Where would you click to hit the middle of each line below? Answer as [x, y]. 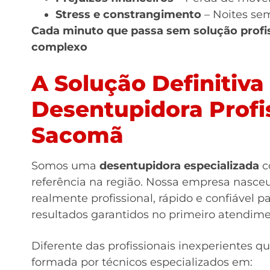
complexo [59, 47]
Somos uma [65, 165]
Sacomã [77, 135]
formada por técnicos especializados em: [142, 262]
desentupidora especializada [179, 165]
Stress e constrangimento [128, 14]
